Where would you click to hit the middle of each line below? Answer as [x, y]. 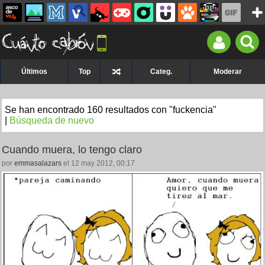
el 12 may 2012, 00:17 [98, 163]
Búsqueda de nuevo [52, 120]
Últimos [34, 72]
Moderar [228, 72]
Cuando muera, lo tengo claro [72, 150]
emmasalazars [38, 163]
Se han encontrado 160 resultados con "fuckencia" [111, 110]
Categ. [161, 72]
